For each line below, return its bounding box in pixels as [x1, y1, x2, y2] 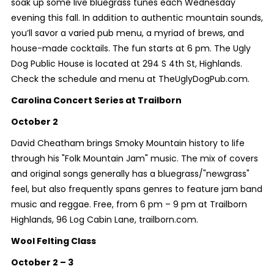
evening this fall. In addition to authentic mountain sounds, [10, 11, 263, 24]
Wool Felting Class [10, 234, 96, 247]
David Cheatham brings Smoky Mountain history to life [10, 136, 245, 149]
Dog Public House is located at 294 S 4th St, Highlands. [10, 57, 242, 70]
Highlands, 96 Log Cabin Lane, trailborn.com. [10, 213, 198, 226]
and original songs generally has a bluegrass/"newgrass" [10, 167, 250, 180]
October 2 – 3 [10, 256, 73, 268]
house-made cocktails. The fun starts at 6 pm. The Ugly [10, 42, 251, 54]
